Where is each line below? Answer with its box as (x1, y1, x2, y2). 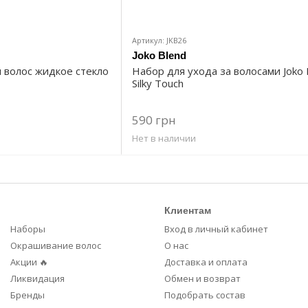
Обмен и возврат (164, 272, 241, 285)
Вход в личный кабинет (164, 223, 268, 236)
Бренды (10, 289, 45, 302)
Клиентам (164, 205, 211, 217)
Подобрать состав (164, 289, 245, 302)
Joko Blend (132, 49, 186, 62)
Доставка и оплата (164, 256, 247, 269)
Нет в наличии (132, 132, 196, 145)
